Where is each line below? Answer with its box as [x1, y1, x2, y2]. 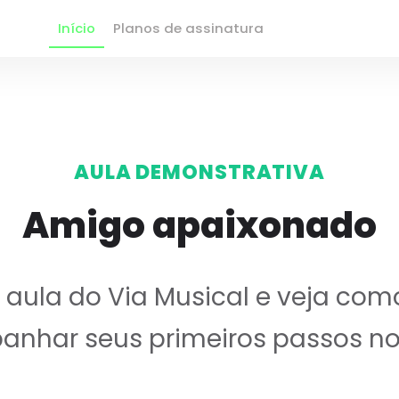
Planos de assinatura [113, 19, 264, 37]
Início [58, 19, 95, 37]
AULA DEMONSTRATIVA [73, 158, 326, 186]
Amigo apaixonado [22, 199, 377, 250]
